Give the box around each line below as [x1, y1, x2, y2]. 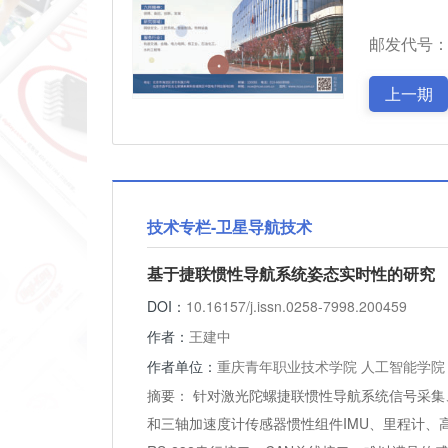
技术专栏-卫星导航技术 [147, 215, 312, 238]
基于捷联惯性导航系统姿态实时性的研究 [147, 262, 435, 285]
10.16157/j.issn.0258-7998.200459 [186, 296, 407, 316]
